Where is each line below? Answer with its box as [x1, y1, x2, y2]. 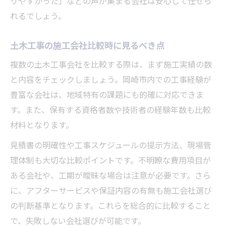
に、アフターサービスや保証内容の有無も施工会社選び [10, 185, 212, 199]
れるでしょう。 [10, 10, 66, 24]
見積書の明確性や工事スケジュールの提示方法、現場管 [10, 139, 211, 153]
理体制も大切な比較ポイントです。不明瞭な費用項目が [10, 154, 211, 168]
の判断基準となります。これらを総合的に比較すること [10, 200, 211, 214]
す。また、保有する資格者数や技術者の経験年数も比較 [10, 104, 211, 118]
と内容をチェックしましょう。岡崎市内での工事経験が [10, 74, 211, 88]
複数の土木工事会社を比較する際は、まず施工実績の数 [10, 59, 212, 73]
